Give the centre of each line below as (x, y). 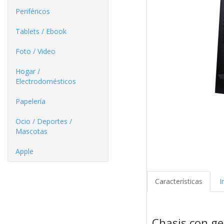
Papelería (30, 101)
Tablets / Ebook (41, 31)
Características (178, 181)
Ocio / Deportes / (44, 121)
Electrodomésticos (46, 81)
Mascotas (31, 131)
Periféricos (33, 11)
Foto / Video (35, 51)
